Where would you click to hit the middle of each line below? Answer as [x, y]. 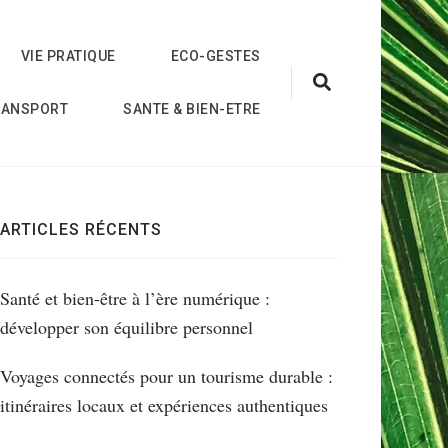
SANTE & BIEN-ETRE [192, 109]
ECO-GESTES [215, 56]
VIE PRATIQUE [68, 56]
